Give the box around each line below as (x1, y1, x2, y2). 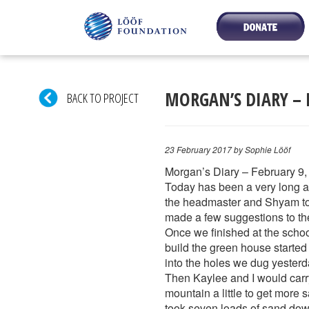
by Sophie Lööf (232, 143, 290, 155)
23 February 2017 (165, 143, 232, 155)
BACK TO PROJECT (60, 89, 139, 106)
